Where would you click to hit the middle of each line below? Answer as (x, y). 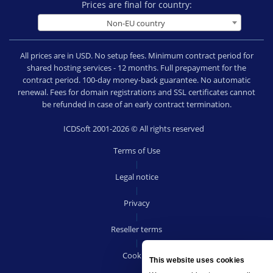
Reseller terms (136, 229)
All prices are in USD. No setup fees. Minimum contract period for (136, 55)
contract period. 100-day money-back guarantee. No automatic (136, 80)
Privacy (136, 203)
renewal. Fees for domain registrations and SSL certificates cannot (136, 92)
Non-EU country (136, 23)
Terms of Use (136, 151)
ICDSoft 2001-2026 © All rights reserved (136, 129)
